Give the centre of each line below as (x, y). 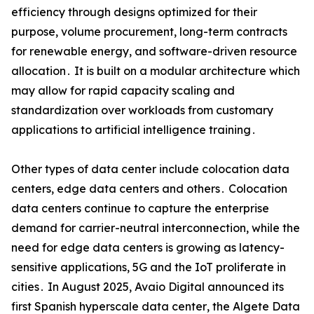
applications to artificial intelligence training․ (134, 130)
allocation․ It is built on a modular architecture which (156, 71)
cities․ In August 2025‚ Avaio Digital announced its (148, 287)
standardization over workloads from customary (142, 110)
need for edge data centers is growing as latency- (148, 248)
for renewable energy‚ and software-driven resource (154, 52)
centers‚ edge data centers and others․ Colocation (149, 189)
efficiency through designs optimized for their (134, 12)
